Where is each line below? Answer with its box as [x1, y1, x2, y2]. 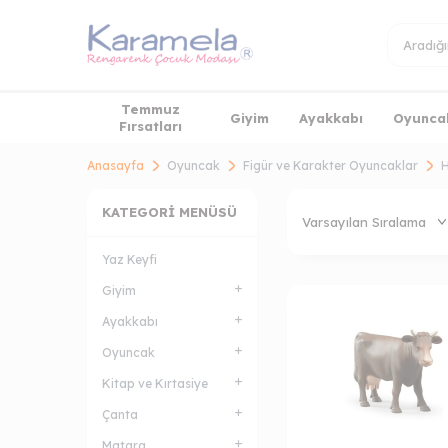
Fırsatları [119, 118, 183, 134]
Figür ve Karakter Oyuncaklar [243, 158, 418, 173]
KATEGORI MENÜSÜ [102, 204, 237, 220]
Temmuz [121, 101, 181, 117]
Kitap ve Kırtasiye [102, 376, 208, 391]
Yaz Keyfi [102, 252, 157, 267]
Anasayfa [87, 158, 144, 173]
